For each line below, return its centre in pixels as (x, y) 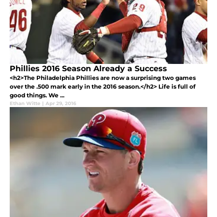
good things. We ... (37, 95)
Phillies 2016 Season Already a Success (88, 69)
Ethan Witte (25, 104)
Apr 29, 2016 (61, 104)
